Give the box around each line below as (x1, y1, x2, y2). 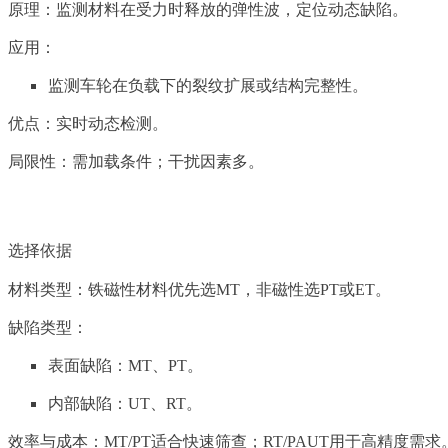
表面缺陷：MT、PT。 (48, 357, 203, 375)
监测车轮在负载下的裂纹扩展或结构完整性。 (48, 77, 368, 95)
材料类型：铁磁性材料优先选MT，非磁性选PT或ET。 (8, 281, 391, 299)
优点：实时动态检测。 (8, 115, 168, 133)
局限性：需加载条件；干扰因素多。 (8, 153, 264, 171)
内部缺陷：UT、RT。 (48, 395, 202, 413)
